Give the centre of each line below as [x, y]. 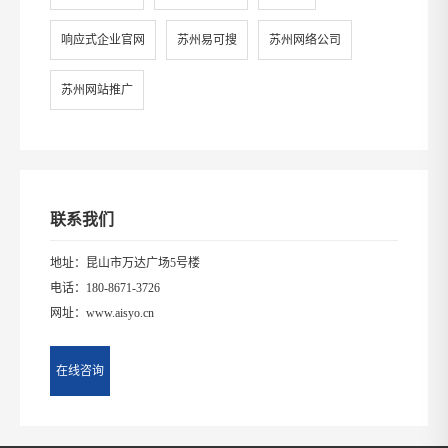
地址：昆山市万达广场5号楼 [125, 263]
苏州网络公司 [305, 40]
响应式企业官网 [103, 40]
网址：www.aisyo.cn [102, 313]
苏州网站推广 [97, 90]
